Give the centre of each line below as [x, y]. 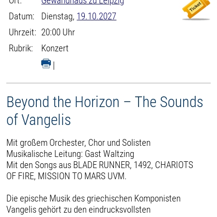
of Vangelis [39, 120]
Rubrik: [21, 48]
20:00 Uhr [58, 32]
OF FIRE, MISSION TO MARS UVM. [67, 176]
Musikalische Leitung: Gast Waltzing [70, 154]
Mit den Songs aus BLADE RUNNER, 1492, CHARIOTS [100, 165]
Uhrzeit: [23, 32]
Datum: [22, 16]
